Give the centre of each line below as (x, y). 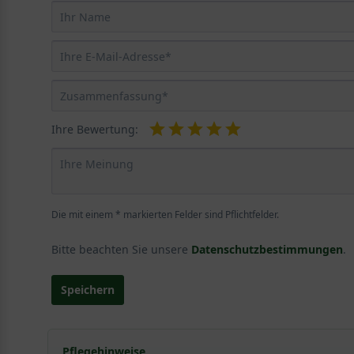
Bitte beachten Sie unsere (121, 249)
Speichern (87, 289)
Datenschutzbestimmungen (267, 249)
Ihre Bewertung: (94, 129)
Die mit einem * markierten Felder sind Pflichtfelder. (165, 214)
